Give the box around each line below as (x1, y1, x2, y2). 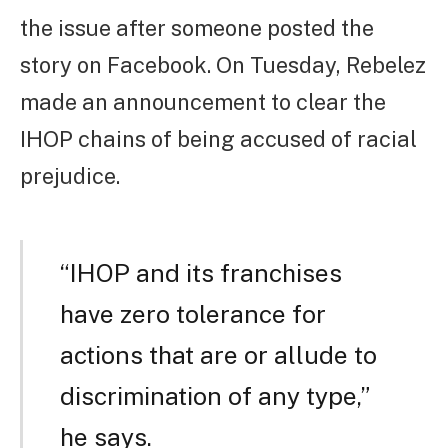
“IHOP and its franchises (59, 258, 342, 288)
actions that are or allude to (59, 340, 377, 370)
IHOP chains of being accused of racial (20, 126, 417, 153)
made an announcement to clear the (20, 89, 386, 116)
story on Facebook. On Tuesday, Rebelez (20, 52, 426, 79)
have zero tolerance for (59, 299, 326, 329)
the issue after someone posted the (20, 15, 374, 42)
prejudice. (20, 163, 120, 190)
